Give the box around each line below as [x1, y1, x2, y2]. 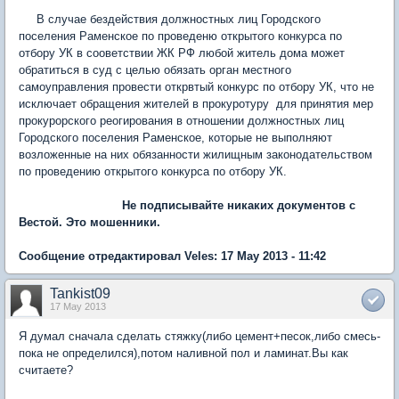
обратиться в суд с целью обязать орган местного [19, 62, 291, 77]
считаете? [19, 362, 73, 377]
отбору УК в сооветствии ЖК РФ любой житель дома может [19, 45, 345, 60]
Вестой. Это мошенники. [19, 215, 160, 229]
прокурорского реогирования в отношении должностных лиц [19, 113, 344, 127]
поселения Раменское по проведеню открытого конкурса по [19, 28, 342, 43]
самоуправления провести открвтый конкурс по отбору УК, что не [19, 79, 374, 94]
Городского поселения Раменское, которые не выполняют [19, 130, 332, 144]
